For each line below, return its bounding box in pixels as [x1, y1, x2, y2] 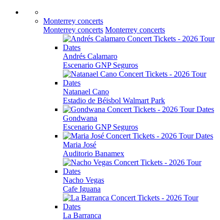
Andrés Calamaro [63, 52, 117, 60]
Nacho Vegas [63, 176, 104, 184]
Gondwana [63, 114, 97, 122]
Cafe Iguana [63, 185, 101, 193]
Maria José [63, 140, 96, 149]
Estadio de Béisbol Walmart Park [63, 96, 165, 105]
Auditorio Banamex [63, 149, 124, 158]
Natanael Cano [63, 87, 109, 96]
